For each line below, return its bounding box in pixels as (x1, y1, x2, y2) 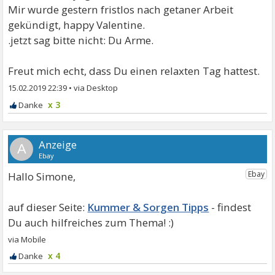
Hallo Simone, (8, 169, 76, 184)
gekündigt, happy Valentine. (8, 18, 145, 33)
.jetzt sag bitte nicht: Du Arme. (8, 33, 154, 48)
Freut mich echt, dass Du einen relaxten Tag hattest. (8, 64, 260, 79)
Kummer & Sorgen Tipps (87, 200, 209, 215)
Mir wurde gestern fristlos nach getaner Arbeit (8, 2, 234, 17)
